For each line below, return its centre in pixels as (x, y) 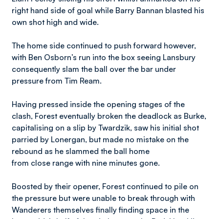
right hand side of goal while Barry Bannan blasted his (108, 10)
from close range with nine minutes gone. (86, 163)
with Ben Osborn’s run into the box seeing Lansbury (104, 57)
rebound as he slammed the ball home (82, 151)
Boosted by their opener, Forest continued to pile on (105, 186)
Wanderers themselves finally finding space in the (100, 210)
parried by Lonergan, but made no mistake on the (100, 139)
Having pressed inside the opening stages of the (98, 104)
